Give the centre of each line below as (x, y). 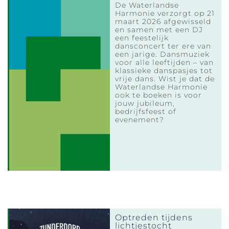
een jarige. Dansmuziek (163, 54)
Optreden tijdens (154, 218)
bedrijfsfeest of (146, 112)
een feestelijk (142, 38)
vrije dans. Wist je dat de (165, 79)
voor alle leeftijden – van (165, 63)
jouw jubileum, (145, 104)
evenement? (140, 120)
